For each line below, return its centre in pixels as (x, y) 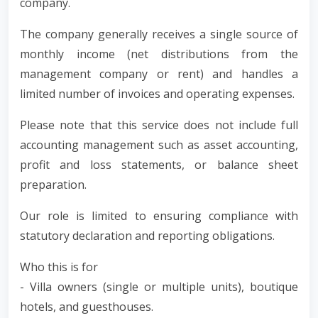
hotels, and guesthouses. (87, 306)
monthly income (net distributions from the (159, 54)
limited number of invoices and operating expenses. (157, 93)
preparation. (53, 184)
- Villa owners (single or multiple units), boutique (159, 286)
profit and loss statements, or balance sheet (159, 164)
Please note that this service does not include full (159, 125)
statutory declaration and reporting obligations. (147, 235)
